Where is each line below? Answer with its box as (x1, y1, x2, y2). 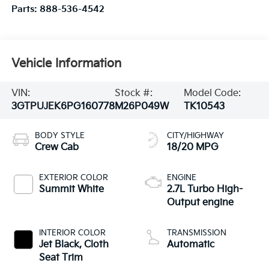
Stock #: (114, 88, 153, 100)
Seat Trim (38, 252, 83, 264)
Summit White (38, 184, 104, 196)
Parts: (11, 4, 40, 14)
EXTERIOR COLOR (38, 173, 108, 183)
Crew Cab (34, 142, 79, 154)
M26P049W (114, 101, 169, 113)
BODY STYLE (34, 131, 85, 141)
